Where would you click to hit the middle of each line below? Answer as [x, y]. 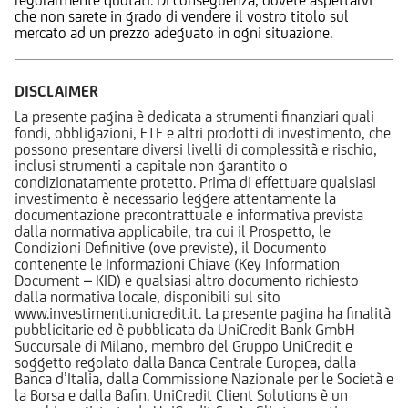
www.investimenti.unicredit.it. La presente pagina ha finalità [203, 313]
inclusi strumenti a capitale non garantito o [151, 165]
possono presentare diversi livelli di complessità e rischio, [196, 149]
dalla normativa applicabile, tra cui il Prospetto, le [173, 231]
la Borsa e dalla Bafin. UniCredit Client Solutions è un [181, 395]
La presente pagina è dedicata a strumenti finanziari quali [194, 116]
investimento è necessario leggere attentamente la [175, 198]
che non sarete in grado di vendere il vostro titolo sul [182, 16]
